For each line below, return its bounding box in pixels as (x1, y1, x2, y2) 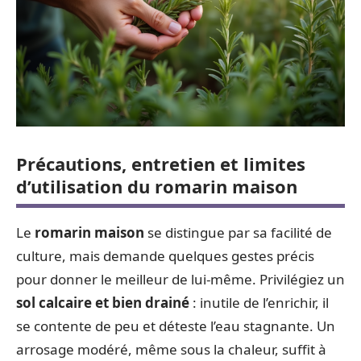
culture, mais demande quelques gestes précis (16, 247, 314, 265)
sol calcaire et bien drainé (16, 293, 189, 312)
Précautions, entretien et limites (16, 151, 305, 176)
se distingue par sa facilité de (144, 223, 332, 242)
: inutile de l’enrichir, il (189, 293, 329, 312)
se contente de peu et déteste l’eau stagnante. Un (16, 317, 335, 335)
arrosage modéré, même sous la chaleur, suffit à (16, 340, 326, 359)
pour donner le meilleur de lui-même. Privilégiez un (16, 270, 345, 288)
